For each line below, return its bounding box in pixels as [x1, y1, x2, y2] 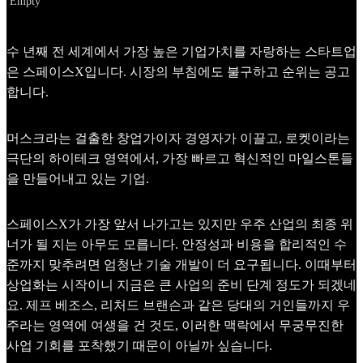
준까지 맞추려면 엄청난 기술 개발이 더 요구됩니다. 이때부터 [6, 258, 357, 272]
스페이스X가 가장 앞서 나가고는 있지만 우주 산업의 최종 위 [6, 217, 353, 232]
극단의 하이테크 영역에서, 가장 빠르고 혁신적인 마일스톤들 [6, 151, 353, 165]
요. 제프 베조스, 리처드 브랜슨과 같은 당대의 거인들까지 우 [6, 298, 350, 313]
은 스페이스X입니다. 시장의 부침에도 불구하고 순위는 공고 [6, 65, 350, 79]
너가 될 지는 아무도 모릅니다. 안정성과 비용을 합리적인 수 [6, 237, 347, 252]
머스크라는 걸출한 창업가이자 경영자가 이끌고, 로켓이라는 [6, 130, 350, 145]
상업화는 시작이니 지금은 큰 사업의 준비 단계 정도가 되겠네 [6, 278, 357, 293]
